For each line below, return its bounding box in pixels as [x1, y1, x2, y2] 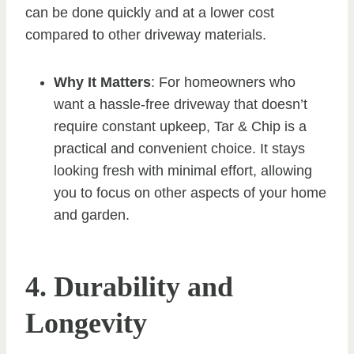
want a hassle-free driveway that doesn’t [54, 96, 307, 112]
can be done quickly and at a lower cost [25, 4, 274, 21]
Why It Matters [54, 73, 151, 90]
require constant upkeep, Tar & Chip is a [54, 118, 307, 134]
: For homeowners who [151, 73, 296, 90]
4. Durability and [25, 270, 233, 303]
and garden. [54, 206, 130, 223]
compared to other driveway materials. [25, 26, 266, 43]
